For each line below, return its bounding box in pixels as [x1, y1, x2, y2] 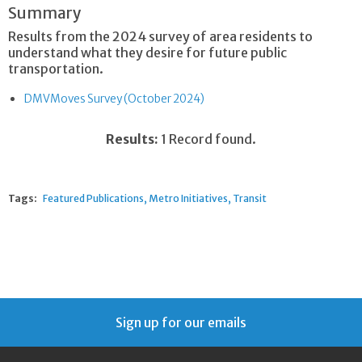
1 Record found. [158, 131, 256, 148]
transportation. [8, 61, 103, 78]
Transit [233, 192, 267, 205]
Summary [8, 3, 82, 23]
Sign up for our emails [116, 314, 246, 331]
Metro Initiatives [149, 192, 228, 205]
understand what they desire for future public [8, 44, 287, 61]
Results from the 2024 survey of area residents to [8, 28, 313, 45]
